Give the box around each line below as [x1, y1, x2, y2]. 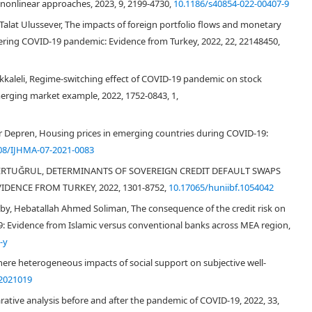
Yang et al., [264, 87, 308, 100]
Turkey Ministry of [233, 274, 307, 286]
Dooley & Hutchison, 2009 [153, 87, 260, 100]
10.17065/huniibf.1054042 [169, 181, 274, 194]
